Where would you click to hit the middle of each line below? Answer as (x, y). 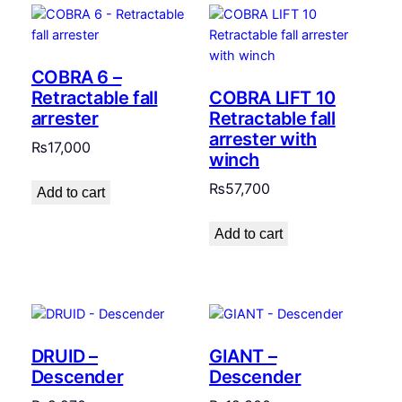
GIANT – (243, 356)
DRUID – (65, 356)
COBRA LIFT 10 (272, 98)
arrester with (263, 140)
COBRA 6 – (76, 78)
